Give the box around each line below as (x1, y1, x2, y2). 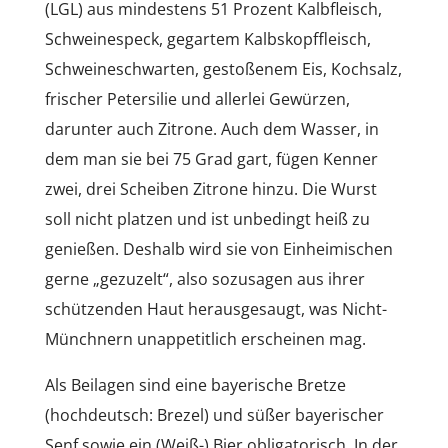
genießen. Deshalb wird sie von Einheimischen (44, 237, 393, 260)
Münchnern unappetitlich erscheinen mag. (44, 327, 366, 350)
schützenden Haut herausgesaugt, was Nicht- (44, 297, 387, 320)
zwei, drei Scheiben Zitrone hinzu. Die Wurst (44, 177, 377, 200)
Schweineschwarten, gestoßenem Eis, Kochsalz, (44, 57, 402, 80)
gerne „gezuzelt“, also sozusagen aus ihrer (44, 267, 365, 290)
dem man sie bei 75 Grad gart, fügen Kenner (44, 147, 378, 170)
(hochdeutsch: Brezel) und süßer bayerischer (44, 403, 384, 426)
